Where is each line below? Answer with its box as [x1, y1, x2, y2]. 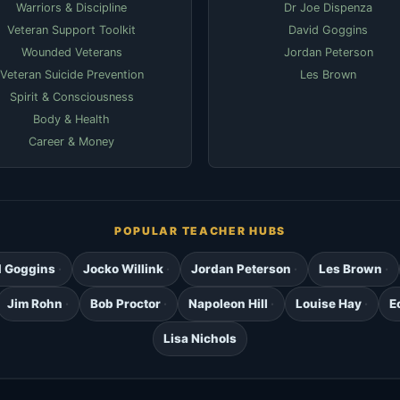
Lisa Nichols [163, 331, 237, 346]
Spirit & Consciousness [9, 90, 134, 104]
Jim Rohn [7, 296, 62, 312]
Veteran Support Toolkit [7, 23, 137, 37]
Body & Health [33, 112, 111, 127]
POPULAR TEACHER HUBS [113, 224, 287, 238]
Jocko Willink [82, 262, 163, 277]
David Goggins [288, 23, 369, 37]
